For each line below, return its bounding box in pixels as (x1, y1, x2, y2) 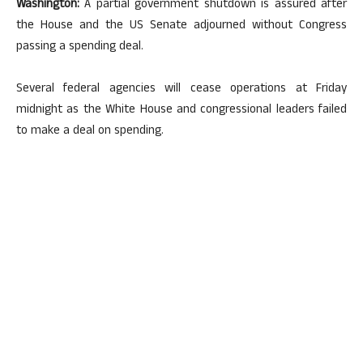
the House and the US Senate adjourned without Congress (16, 16, 347, 36)
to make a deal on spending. (16, 122, 164, 142)
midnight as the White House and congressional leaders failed (16, 100, 347, 121)
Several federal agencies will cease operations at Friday (16, 79, 347, 100)
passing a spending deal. (16, 37, 143, 58)
